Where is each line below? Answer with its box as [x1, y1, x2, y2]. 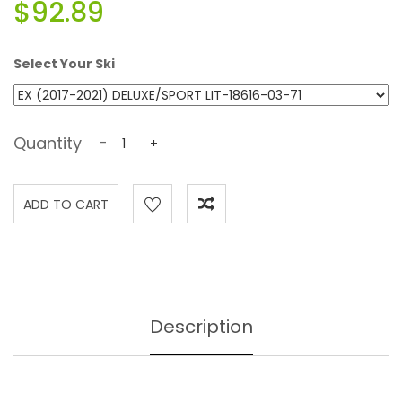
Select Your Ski [13, 55, 115, 73]
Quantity [13, 132, 82, 154]
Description [149, 314, 253, 339]
